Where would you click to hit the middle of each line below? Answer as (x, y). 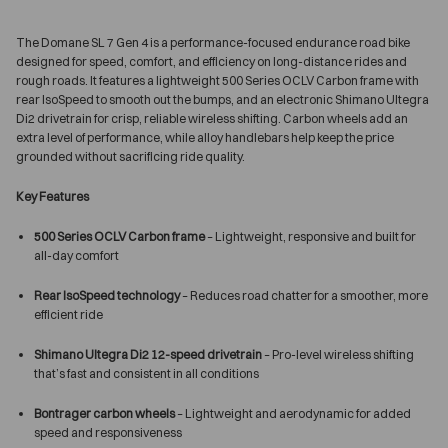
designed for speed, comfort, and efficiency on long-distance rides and (211, 61)
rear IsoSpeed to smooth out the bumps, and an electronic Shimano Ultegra (222, 99)
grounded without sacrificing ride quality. (130, 156)
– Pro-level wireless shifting (338, 354)
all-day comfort (76, 255)
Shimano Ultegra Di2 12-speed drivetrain (148, 354)
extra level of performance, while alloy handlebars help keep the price (205, 137)
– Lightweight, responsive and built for (310, 236)
